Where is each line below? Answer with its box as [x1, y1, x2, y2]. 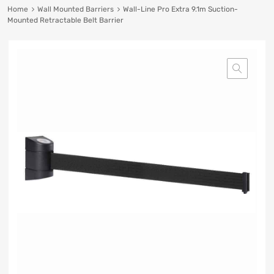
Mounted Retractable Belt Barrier [7, 15, 124, 24]
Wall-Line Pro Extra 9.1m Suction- [122, 4, 238, 13]
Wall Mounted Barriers [37, 4, 114, 13]
